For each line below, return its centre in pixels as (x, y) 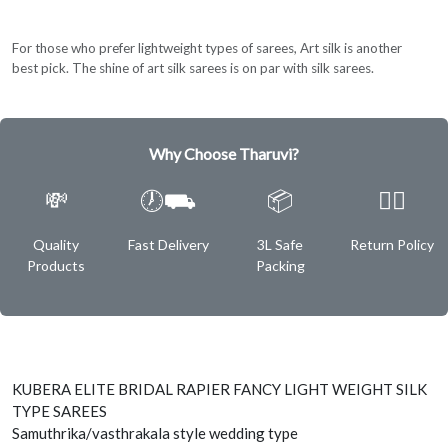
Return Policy (392, 245)
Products (56, 266)
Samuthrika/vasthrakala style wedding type (155, 433)
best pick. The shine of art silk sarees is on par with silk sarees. (193, 68)
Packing (280, 266)
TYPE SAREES (59, 411)
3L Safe (280, 245)
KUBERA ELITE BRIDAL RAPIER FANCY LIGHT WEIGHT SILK (219, 389)
